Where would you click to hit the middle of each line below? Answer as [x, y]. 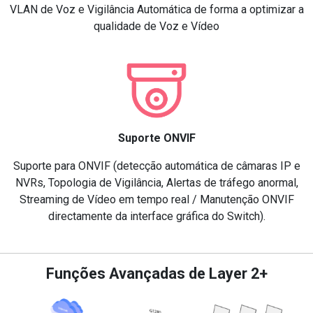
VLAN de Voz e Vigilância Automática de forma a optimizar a [156, 9]
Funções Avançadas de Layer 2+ [156, 273]
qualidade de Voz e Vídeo [156, 26]
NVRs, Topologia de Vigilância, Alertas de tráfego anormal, [156, 182]
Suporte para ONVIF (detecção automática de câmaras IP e [156, 166]
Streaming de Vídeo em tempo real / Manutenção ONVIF [156, 199]
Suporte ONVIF [156, 138]
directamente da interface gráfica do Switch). [156, 216]
